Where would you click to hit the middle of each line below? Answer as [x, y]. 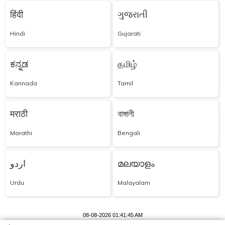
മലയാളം [136, 163]
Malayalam [134, 182]
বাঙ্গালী [126, 114]
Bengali [129, 133]
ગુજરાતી [133, 14]
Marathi [21, 133]
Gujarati [129, 33]
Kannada [24, 83]
